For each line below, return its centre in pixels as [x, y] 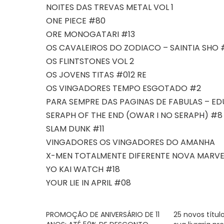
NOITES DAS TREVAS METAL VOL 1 [110, 7]
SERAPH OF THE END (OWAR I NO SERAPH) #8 [134, 115]
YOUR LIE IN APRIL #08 [88, 183]
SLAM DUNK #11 [75, 129]
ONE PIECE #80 [76, 21]
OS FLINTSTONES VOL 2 [90, 61]
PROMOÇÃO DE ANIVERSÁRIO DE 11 [103, 215]
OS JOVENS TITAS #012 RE [96, 75]
